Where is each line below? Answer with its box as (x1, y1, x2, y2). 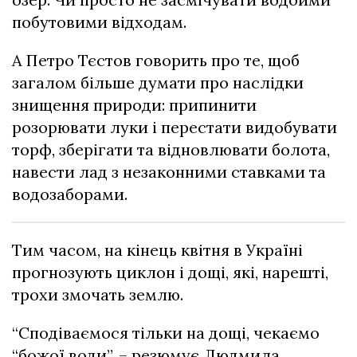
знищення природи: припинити (12, 95, 257, 115)
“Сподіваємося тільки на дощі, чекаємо (12, 323, 320, 343)
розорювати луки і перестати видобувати (12, 117, 337, 137)
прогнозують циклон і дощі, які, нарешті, (12, 262, 328, 282)
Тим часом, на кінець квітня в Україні (12, 240, 303, 260)
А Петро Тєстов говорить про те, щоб (12, 50, 300, 70)
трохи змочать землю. (12, 284, 183, 304)
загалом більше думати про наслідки (12, 73, 304, 92)
